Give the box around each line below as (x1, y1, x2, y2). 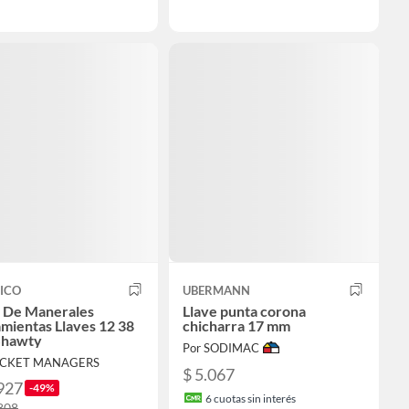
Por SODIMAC (183, 340, 259, 355)
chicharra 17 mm (183, 316, 290, 334)
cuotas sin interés (212, 392, 296, 406)
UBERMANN (183, 282, 250, 298)
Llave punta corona (183, 301, 306, 320)
